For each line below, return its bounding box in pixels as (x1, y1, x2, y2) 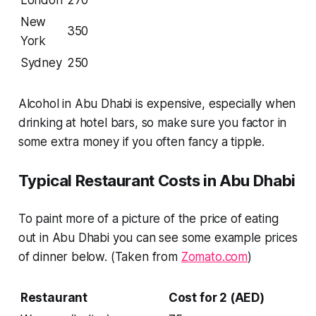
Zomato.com (181, 249, 248, 264)
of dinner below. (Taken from (18, 249, 181, 264)
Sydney (20, 55, 62, 70)
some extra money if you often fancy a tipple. (18, 134, 265, 149)
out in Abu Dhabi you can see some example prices (18, 230, 298, 245)
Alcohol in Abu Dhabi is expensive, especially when (18, 96, 296, 111)
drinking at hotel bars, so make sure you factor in (18, 115, 287, 130)
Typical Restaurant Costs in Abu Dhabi (18, 171, 296, 190)
